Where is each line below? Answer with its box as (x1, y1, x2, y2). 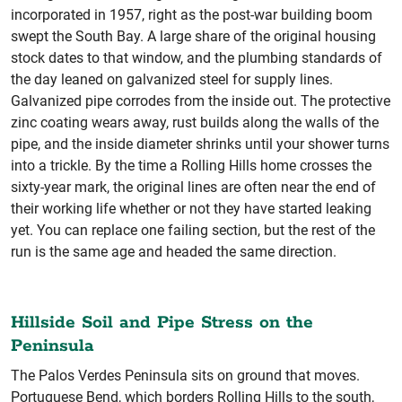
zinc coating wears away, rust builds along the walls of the (11, 113, 379, 131)
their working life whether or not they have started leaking (11, 199, 371, 217)
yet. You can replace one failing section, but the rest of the (11, 221, 375, 239)
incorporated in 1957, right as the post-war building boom (11, 5, 372, 23)
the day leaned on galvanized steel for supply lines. (11, 70, 333, 88)
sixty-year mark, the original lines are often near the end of (11, 178, 376, 196)
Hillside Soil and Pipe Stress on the (11, 310, 313, 334)
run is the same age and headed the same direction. (11, 242, 336, 260)
